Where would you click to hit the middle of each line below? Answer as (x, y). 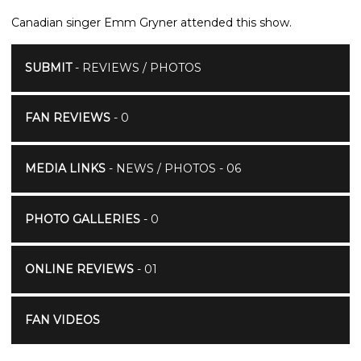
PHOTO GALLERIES (82, 219)
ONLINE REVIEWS (79, 270)
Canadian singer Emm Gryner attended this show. (151, 22)
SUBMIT (48, 67)
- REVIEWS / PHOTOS (136, 67)
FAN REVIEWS (67, 118)
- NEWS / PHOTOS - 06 (173, 168)
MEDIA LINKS (65, 168)
